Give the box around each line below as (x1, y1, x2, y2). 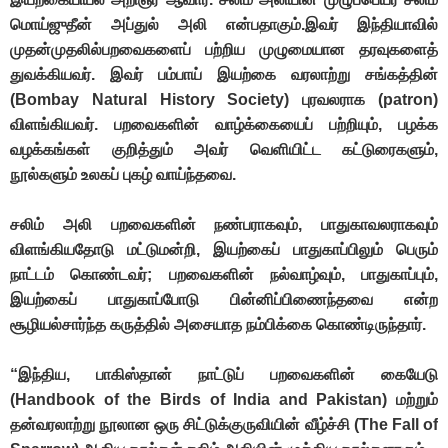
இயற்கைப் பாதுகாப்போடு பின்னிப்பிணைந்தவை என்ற (10, 291, 438, 309)
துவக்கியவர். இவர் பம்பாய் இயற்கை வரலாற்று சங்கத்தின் (10, 66, 438, 84)
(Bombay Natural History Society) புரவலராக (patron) (10, 91, 438, 109)
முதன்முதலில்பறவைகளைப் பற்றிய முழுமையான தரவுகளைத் (10, 41, 438, 59)
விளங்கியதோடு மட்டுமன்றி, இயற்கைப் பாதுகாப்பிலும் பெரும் (10, 241, 438, 259)
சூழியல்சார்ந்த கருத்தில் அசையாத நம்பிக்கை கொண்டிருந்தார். (10, 316, 426, 334)
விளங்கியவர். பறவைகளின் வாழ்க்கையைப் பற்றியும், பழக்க (10, 116, 438, 134)
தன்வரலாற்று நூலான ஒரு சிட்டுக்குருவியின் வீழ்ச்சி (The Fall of (10, 416, 438, 434)
